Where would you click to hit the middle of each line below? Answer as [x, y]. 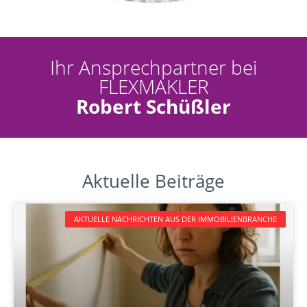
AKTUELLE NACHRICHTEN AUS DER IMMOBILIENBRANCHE [175, 219]
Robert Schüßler [153, 106]
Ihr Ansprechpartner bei [153, 67]
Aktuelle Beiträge [153, 181]
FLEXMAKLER [153, 86]
